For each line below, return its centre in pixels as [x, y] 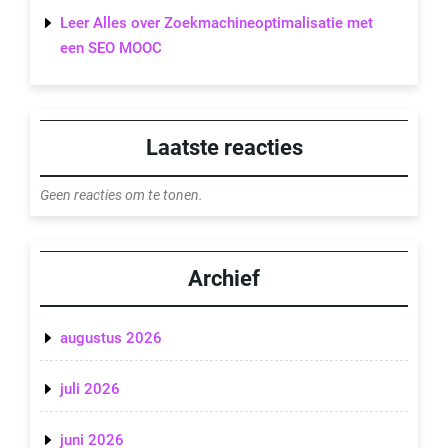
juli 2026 [90, 389]
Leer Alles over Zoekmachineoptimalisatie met [216, 23]
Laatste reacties [224, 148]
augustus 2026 [111, 338]
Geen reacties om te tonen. [121, 194]
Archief [224, 278]
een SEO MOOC [111, 48]
